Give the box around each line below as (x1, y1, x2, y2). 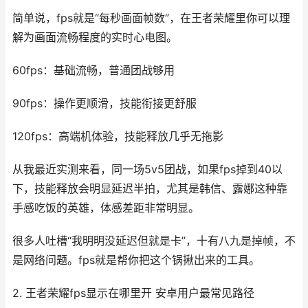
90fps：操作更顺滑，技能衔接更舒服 (12, 97, 197, 110)
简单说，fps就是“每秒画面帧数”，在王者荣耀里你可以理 (12, 12, 290, 25)
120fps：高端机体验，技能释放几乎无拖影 (12, 130, 223, 143)
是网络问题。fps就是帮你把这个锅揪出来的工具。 (12, 254, 260, 267)
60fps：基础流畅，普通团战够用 (12, 64, 175, 77)
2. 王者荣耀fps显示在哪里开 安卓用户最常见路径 (12, 287, 254, 300)
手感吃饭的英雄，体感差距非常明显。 (12, 201, 199, 214)
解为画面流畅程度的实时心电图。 (12, 31, 177, 44)
